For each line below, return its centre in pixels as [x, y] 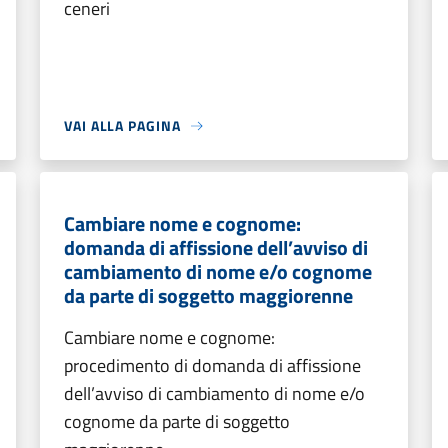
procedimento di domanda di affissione [212, 365]
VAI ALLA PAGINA [122, 125]
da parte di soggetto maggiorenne [208, 295]
